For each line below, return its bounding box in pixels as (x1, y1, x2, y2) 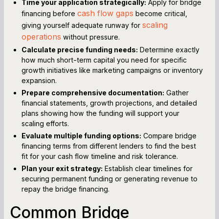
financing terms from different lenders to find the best (22, 141, 196, 150)
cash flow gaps (77, 8, 133, 18)
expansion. (22, 76, 57, 85)
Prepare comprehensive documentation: (22, 88, 164, 97)
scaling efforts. (22, 119, 69, 128)
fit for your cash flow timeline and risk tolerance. (22, 152, 178, 160)
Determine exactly (138, 45, 199, 54)
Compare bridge (141, 131, 197, 140)
